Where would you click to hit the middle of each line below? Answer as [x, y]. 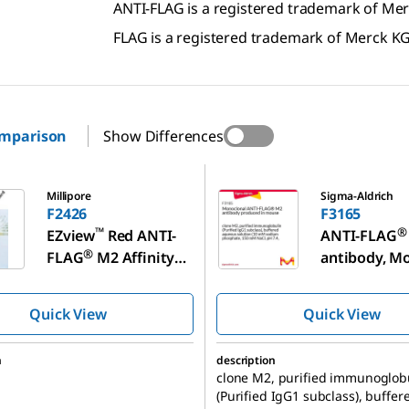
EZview [71, 235]
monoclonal [362, 279]
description [246, 360]
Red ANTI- [140, 235]
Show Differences [163, 136]
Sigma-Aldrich [357, 195]
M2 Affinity [134, 257]
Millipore [69, 195]
